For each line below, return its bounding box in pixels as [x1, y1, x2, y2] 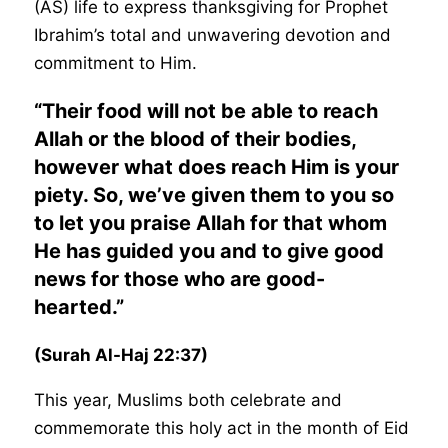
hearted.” [34, 294, 125, 319]
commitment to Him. [34, 52, 198, 73]
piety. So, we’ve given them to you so [34, 182, 395, 207]
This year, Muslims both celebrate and [34, 389, 343, 410]
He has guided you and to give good [34, 238, 385, 263]
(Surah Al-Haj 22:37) [34, 344, 209, 365]
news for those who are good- [34, 266, 326, 291]
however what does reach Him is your [34, 154, 400, 179]
